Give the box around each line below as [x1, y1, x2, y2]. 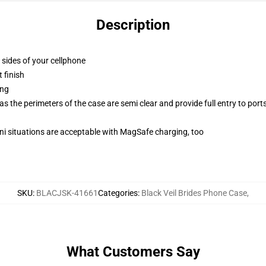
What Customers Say [66, 243, 200, 260]
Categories [98, 188, 138, 198]
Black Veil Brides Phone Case [141, 188, 247, 198]
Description [96, 17, 170, 33]
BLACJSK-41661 [36, 188, 98, 198]
